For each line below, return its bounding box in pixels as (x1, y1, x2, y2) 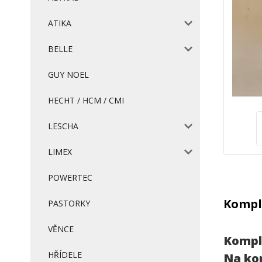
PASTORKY (48, 198, 90, 209)
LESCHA (48, 120, 78, 132)
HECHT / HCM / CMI (48, 95, 124, 106)
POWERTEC (48, 172, 92, 183)
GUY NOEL (48, 69, 89, 80)
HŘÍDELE (48, 249, 82, 260)
